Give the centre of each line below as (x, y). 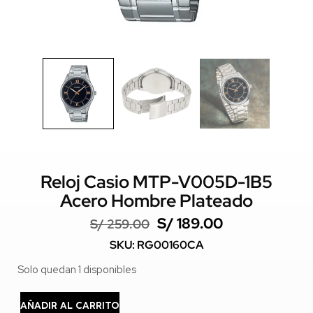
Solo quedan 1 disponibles (77, 270)
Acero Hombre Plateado (156, 201)
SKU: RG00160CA (156, 245)
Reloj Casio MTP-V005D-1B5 (156, 182)
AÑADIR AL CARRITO (70, 306)
